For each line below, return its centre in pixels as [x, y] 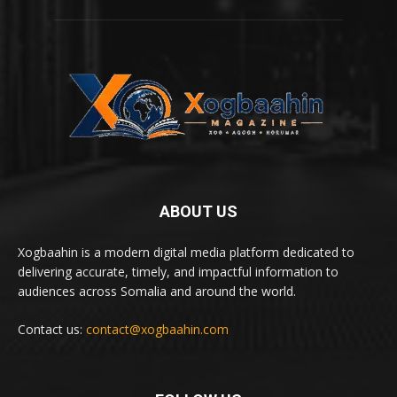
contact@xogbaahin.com [157, 329]
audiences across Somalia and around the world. [157, 291]
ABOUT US [198, 211]
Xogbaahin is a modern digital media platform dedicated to [186, 252]
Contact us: [52, 329]
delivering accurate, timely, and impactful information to [178, 271]
